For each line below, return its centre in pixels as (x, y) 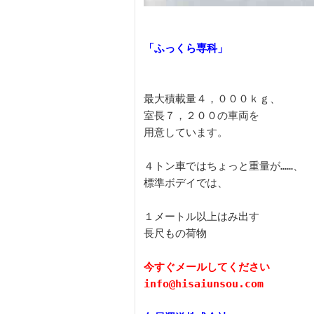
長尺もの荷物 (175, 234)
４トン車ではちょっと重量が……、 (224, 166)
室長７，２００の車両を (202, 116)
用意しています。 (186, 133)
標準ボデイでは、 (186, 183)
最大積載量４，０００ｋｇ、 (212, 99)
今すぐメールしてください (207, 267)
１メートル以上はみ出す (202, 217)
